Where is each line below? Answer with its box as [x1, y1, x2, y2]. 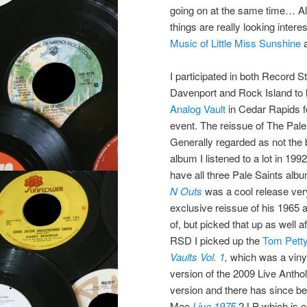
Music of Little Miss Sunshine [170, 35, 301, 50]
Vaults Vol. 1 [170, 249, 225, 265]
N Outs [170, 184, 202, 199]
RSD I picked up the [170, 233, 262, 248]
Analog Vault [170, 101, 225, 116]
